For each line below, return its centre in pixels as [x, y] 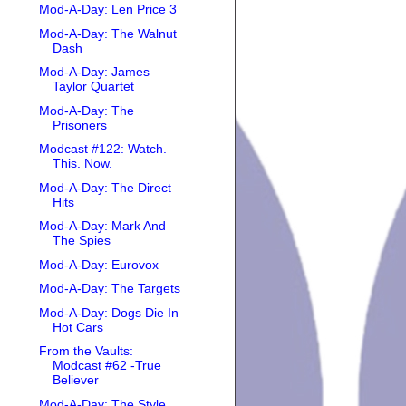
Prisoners [79, 125]
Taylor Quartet [93, 87]
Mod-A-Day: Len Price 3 [107, 10]
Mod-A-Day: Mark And [102, 226]
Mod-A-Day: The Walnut [107, 33]
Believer [75, 380]
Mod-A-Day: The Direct [105, 187]
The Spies [81, 241]
